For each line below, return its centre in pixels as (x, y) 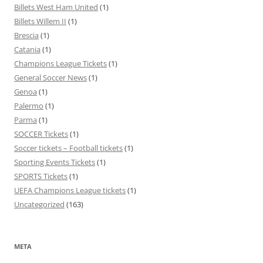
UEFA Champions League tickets (70, 190)
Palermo (29, 105)
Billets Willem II (40, 21)
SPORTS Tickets (41, 176)
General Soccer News (50, 77)
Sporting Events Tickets (55, 162)
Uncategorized (39, 204)
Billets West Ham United (56, 7)
